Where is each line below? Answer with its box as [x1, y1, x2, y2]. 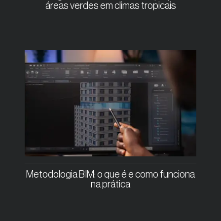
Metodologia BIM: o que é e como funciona [26, 170, 195, 180]
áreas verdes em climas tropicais [45, 1, 176, 11]
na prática [91, 180, 130, 190]
